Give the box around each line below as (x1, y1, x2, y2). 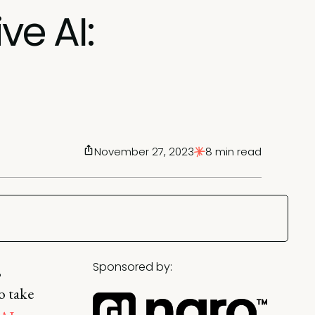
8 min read (205, 144, 262, 159)
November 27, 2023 (94, 144, 194, 159)
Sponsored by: (93, 259, 172, 275)
